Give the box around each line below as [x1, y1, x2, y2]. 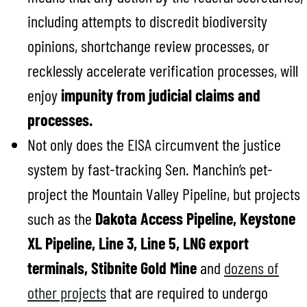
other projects [27, 282, 106, 302]
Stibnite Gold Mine [91, 257, 197, 278]
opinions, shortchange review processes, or [27, 35, 269, 56]
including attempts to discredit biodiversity [27, 10, 267, 31]
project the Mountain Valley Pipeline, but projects [27, 183, 300, 204]
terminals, [27, 257, 88, 278]
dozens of [224, 257, 279, 278]
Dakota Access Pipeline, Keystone [95, 208, 295, 228]
